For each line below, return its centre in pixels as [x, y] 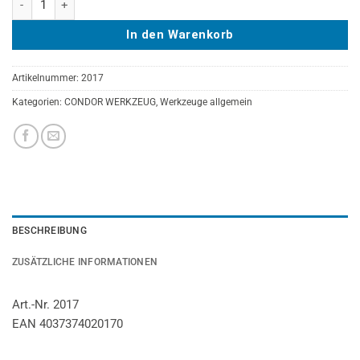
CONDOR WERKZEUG [110, 102]
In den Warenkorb [180, 35]
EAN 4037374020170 [67, 324]
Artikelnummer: [47, 78]
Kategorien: [38, 102]
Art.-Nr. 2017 [45, 305]
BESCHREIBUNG [49, 231]
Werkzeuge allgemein [206, 102]
